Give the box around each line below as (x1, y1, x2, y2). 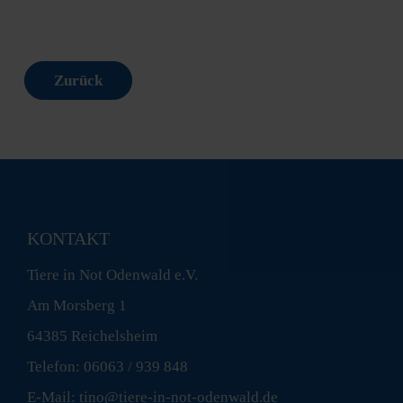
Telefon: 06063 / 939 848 (27, 357, 188, 375)
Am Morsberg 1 (27, 296, 127, 314)
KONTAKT (27, 228, 110, 248)
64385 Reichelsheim (27, 327, 157, 345)
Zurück (54, 71, 103, 89)
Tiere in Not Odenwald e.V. (27, 265, 198, 283)
